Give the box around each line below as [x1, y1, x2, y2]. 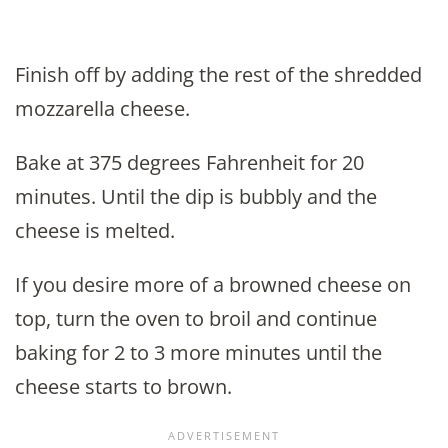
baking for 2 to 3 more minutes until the [15, 338, 382, 366]
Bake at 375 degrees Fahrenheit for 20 [15, 148, 364, 176]
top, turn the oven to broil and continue [15, 304, 377, 332]
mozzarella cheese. [15, 94, 190, 122]
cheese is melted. [15, 216, 175, 244]
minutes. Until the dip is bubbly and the [15, 182, 377, 210]
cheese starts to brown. [15, 372, 242, 400]
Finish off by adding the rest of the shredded [15, 60, 422, 88]
